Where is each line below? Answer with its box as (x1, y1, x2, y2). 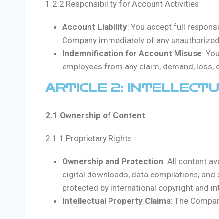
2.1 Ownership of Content (45, 110, 145, 121)
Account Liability (62, 22, 127, 32)
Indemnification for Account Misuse (62, 48, 202, 59)
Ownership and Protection (62, 156, 163, 167)
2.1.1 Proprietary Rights (45, 133, 132, 144)
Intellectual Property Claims (62, 196, 171, 206)
